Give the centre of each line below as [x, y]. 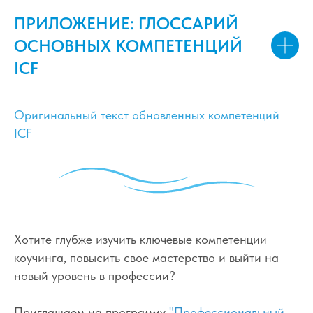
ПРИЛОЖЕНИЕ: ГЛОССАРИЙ [126, 23]
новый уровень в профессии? [95, 275]
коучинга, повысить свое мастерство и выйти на [146, 257]
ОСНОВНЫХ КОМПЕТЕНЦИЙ [128, 45]
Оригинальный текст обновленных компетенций [147, 115]
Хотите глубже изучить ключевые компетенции [140, 239]
